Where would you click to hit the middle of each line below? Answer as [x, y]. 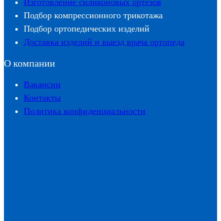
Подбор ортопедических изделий [87, 29]
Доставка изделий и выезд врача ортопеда [104, 42]
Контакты [42, 98]
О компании [30, 63]
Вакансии [42, 85]
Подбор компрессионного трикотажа [93, 16]
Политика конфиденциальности [85, 111]
